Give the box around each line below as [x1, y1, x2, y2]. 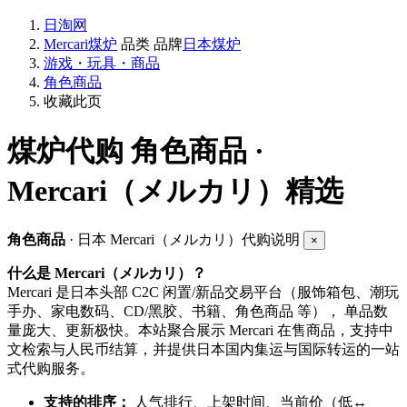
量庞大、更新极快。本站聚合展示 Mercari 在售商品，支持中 [7, 323, 393, 339]
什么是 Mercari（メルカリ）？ [7, 265, 206, 282]
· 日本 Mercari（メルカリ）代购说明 [65, 232, 303, 248]
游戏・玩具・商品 [44, 55, 160, 72]
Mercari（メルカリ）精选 [7, 174, 343, 207]
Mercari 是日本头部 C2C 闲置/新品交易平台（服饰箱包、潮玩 [7, 284, 399, 301]
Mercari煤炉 [44, 36, 117, 53]
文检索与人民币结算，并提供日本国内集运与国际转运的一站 [7, 342, 400, 358]
